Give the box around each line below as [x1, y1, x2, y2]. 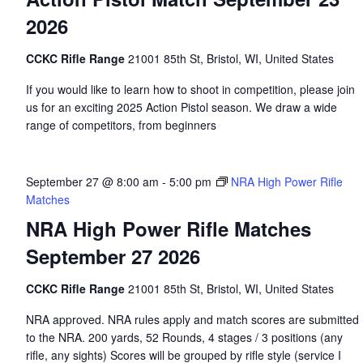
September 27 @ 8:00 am [25, 173, 159, 190]
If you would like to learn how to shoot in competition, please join [25, 81, 355, 97]
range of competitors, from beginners [25, 117, 216, 133]
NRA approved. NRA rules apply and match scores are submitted [25, 311, 359, 327]
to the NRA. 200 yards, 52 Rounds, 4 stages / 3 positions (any [25, 329, 343, 345]
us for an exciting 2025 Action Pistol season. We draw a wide [25, 99, 337, 115]
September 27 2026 [25, 242, 200, 270]
